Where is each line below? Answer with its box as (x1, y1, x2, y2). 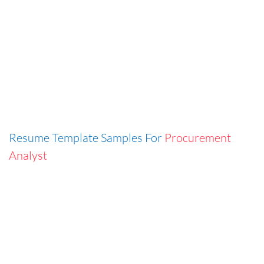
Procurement (164, 130, 231, 144)
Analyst (9, 148, 47, 162)
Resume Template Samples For (9, 130, 164, 144)
